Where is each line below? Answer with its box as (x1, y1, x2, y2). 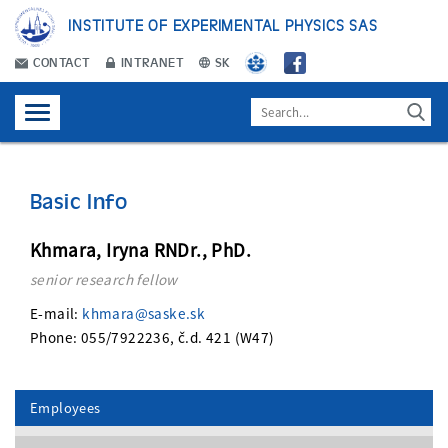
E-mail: (30, 304, 83, 324)
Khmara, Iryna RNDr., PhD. (30, 238, 251, 263)
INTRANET (117, 53, 185, 71)
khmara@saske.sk (82, 304, 206, 324)
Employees (30, 399, 101, 418)
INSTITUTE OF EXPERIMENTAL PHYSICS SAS (68, 15, 378, 34)
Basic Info (30, 187, 127, 214)
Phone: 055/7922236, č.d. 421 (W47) (30, 328, 275, 348)
